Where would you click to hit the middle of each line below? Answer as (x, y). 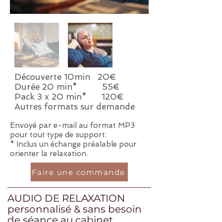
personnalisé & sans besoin (75, 209)
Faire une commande (78, 172)
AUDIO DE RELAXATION (66, 198)
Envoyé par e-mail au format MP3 (72, 125)
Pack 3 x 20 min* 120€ (69, 97)
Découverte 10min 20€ (65, 77)
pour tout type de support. (58, 135)
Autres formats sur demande (75, 107)
